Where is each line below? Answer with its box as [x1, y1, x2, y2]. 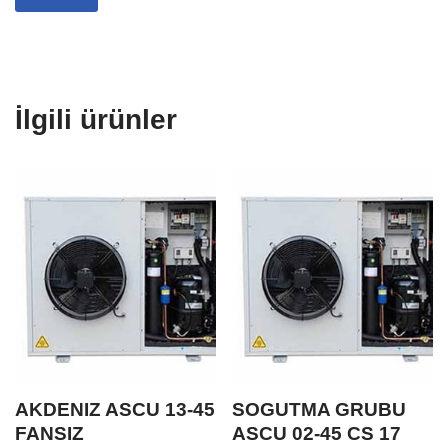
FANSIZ [15, 423, 84, 445]
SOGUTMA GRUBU [232, 399, 407, 421]
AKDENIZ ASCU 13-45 [15, 399, 215, 421]
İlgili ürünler [15, 103, 177, 135]
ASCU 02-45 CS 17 [232, 423, 402, 445]
